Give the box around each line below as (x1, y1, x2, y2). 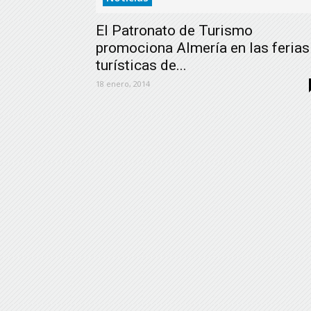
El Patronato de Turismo (96, 22, 253, 39)
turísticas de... (96, 57, 187, 74)
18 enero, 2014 (96, 78, 150, 89)
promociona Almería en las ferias (96, 40, 310, 56)
